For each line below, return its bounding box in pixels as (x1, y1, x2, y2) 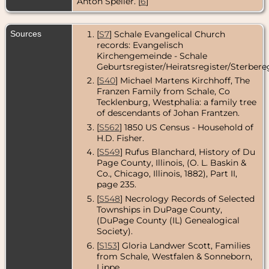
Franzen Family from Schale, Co (96, 86, 230, 97)
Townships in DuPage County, (96, 204, 222, 215)
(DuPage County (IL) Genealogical (96, 214, 240, 226)
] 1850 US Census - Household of (119, 121, 253, 133)
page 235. (96, 179, 136, 190)
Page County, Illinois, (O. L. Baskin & (96, 157, 246, 169)
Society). (96, 225, 133, 237)
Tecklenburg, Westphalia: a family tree (96, 97, 256, 108)
